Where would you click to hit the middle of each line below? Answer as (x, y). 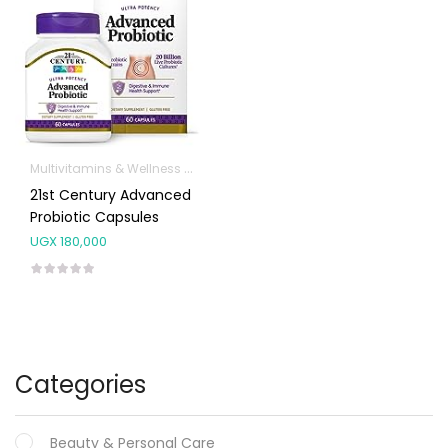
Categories (80, 385)
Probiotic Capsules (94, 217)
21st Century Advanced (110, 195)
